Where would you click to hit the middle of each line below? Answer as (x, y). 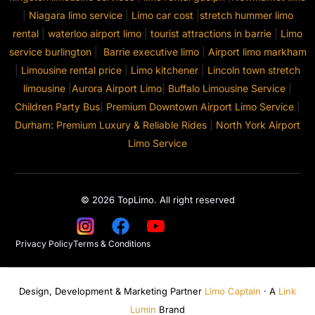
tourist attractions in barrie (210, 34)
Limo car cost (162, 15)
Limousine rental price (71, 70)
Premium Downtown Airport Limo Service (200, 107)
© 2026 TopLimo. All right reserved (157, 200)
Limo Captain (233, 291)
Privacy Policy (44, 243)
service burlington (50, 52)
